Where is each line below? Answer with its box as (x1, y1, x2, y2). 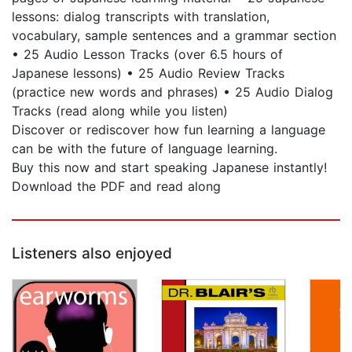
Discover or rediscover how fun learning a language (12, 122, 325, 138)
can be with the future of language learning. (12, 141, 277, 157)
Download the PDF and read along (12, 178, 221, 195)
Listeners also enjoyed (12, 244, 172, 263)
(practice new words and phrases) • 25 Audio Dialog (12, 84, 333, 101)
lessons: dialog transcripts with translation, (12, 9, 269, 25)
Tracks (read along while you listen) (12, 103, 228, 119)
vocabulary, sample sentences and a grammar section (12, 27, 336, 44)
